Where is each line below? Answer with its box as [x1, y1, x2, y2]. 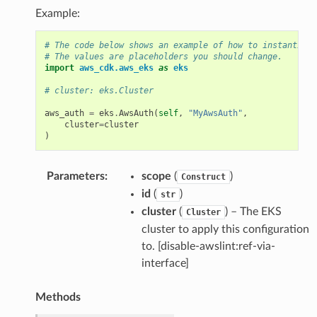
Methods [35, 291, 81, 303]
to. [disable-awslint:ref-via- [141, 240, 275, 252]
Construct [180, 171, 226, 182]
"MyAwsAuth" [188, 108, 243, 118]
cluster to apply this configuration [141, 223, 309, 235]
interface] [141, 257, 189, 269]
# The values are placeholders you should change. [44, 51, 282, 62]
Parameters [46, 170, 105, 182]
